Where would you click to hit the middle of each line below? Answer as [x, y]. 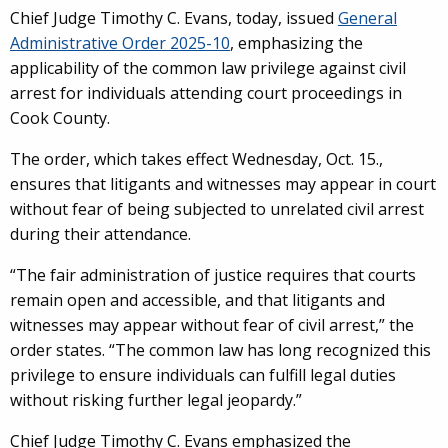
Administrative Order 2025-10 [120, 43]
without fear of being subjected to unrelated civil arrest [217, 209]
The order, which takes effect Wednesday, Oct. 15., [196, 159]
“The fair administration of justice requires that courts [213, 275]
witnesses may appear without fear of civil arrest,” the [212, 325]
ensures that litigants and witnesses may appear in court [223, 184]
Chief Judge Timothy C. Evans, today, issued [174, 18]
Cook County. [60, 118]
